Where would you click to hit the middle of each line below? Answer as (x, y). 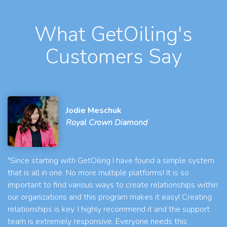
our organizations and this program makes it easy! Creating (110, 197)
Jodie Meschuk (94, 111)
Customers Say (113, 57)
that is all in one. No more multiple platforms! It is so (98, 173)
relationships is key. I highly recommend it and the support (109, 210)
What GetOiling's (113, 35)
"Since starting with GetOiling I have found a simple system (111, 161)
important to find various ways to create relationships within (113, 185)
